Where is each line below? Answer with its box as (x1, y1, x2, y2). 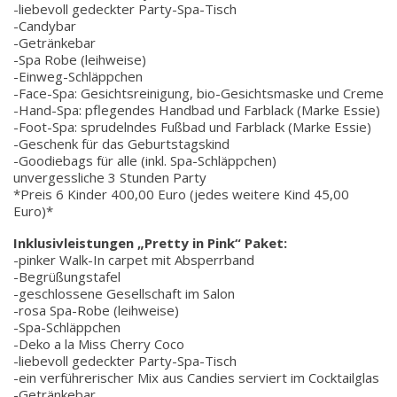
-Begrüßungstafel (13, 268, 121, 285)
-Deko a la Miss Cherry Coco (13, 335, 184, 353)
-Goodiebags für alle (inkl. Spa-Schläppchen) (13, 152, 276, 169)
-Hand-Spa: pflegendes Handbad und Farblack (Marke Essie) (13, 101, 380, 119)
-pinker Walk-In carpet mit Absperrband (13, 251, 254, 269)
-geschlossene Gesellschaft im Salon (13, 284, 235, 302)
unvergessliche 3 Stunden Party (13, 168, 206, 186)
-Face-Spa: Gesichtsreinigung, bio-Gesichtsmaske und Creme (13, 84, 384, 102)
